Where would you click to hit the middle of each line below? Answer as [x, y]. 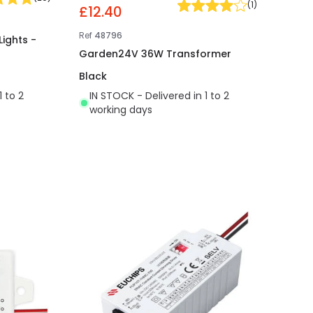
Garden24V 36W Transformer [155, 54]
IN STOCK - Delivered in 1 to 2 [160, 96]
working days [121, 110]
